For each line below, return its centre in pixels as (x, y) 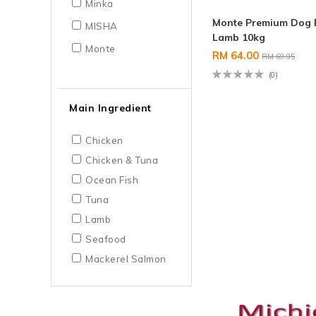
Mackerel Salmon (126, 259)
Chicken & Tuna (122, 160)
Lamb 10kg (239, 37)
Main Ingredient (110, 108)
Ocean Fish (112, 180)
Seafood (106, 239)
